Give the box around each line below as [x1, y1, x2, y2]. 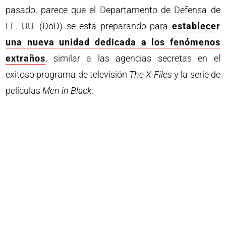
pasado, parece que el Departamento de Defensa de [6, 5, 220, 16]
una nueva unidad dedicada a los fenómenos [6, 37, 220, 48]
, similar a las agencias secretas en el [45, 53, 220, 64]
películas [6, 85, 43, 96]
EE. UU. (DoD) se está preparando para [6, 21, 172, 32]
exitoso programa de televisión [6, 69, 129, 80]
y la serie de [172, 69, 220, 80]
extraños [6, 53, 46, 64]
